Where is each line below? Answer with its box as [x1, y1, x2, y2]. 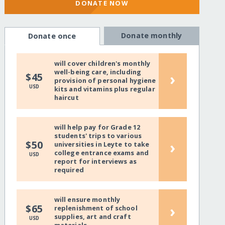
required [54, 165, 84, 175]
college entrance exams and [54, 148, 149, 158]
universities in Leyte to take [54, 140, 150, 149]
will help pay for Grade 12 [54, 123, 141, 132]
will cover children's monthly [54, 59, 151, 68]
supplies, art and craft [54, 212, 131, 221]
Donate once [28, 31, 76, 41]
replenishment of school [54, 203, 138, 213]
